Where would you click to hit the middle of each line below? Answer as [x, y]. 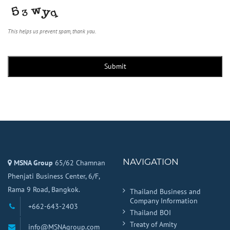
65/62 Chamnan [79, 162]
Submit [115, 66]
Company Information [164, 200]
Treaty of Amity [154, 224]
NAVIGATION [151, 161]
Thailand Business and [165, 191]
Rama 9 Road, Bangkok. [44, 189]
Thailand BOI [150, 212]
